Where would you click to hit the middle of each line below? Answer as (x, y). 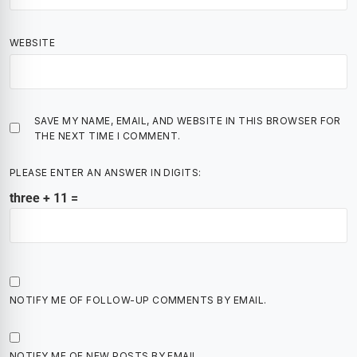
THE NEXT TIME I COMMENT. (108, 135)
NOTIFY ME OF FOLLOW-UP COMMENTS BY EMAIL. (138, 300)
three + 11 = (44, 198)
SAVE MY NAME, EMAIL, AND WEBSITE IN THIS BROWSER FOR (188, 120)
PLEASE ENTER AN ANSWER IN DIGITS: (106, 172)
